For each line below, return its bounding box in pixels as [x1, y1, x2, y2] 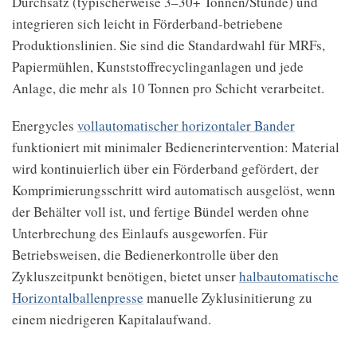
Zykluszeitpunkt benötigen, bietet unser [12, 267, 239, 285]
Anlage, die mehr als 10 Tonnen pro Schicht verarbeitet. [12, 79, 324, 97]
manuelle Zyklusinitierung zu [143, 288, 312, 307]
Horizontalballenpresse [12, 288, 143, 307]
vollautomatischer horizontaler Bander [77, 116, 295, 135]
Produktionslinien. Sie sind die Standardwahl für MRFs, [12, 36, 325, 54]
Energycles [12, 116, 77, 135]
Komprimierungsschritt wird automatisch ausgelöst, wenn [12, 181, 335, 199]
